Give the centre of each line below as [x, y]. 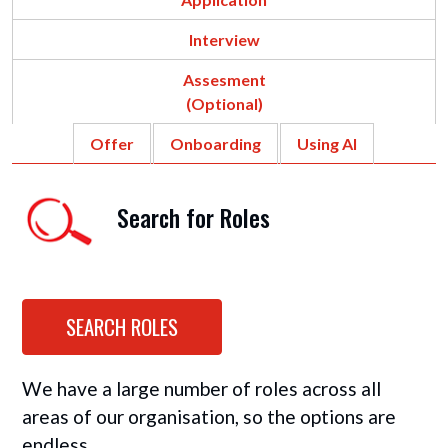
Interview [224, 39]
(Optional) [224, 103]
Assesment [224, 79]
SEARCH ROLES [122, 326]
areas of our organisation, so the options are [209, 416]
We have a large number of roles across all [201, 388]
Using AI [326, 143]
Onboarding [215, 143]
